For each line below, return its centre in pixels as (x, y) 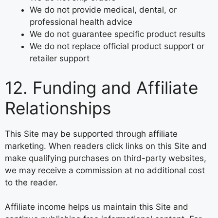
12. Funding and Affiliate (101, 87)
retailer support (60, 58)
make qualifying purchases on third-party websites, (106, 158)
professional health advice (81, 22)
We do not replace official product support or (117, 46)
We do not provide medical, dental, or (103, 10)
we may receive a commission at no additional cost (105, 170)
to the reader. (31, 182)
